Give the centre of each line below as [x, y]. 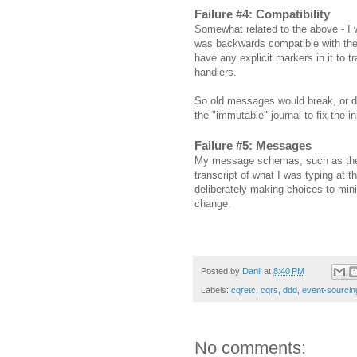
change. [213, 203]
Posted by [222, 271]
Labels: [216, 290]
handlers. [216, 72]
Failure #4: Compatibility [262, 14]
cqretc [243, 290]
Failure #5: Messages [253, 145]
